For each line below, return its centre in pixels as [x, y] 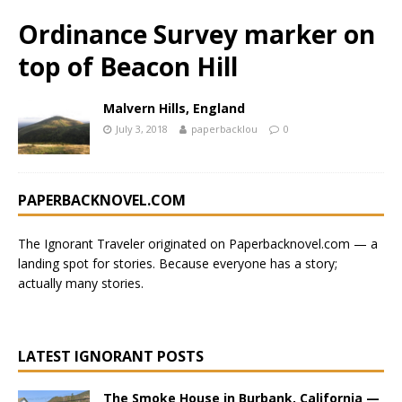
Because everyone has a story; [248, 264]
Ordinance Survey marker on [197, 34]
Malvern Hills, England [174, 108]
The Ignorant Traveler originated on [123, 244]
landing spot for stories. [88, 264]
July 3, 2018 [142, 129]
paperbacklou [224, 129]
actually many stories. [81, 284]
